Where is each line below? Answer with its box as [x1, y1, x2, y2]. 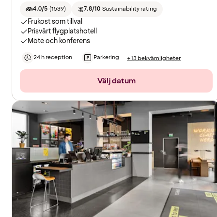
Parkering [93, 53, 119, 62]
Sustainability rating [102, 5, 157, 14]
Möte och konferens [28, 36, 90, 46]
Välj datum [97, 76, 136, 87]
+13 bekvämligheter [127, 54, 181, 62]
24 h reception [33, 53, 72, 62]
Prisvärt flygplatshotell [28, 27, 97, 36]
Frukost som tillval [28, 17, 82, 27]
